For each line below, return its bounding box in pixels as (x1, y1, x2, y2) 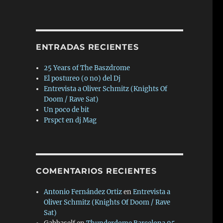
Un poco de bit (44, 105, 90, 114)
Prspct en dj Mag (44, 115, 97, 124)
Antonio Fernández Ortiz (44, 187, 122, 196)
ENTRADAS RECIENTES (35, 42, 139, 52)
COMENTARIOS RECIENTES (35, 166, 157, 176)
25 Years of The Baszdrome (44, 63, 130, 72)
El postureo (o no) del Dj (44, 74, 121, 83)
